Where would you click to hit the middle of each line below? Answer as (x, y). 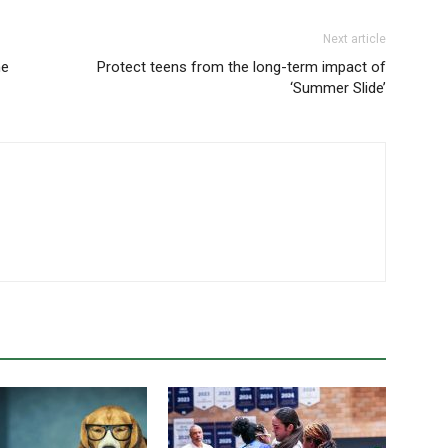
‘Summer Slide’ (338, 88)
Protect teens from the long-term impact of (241, 67)
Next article (354, 39)
